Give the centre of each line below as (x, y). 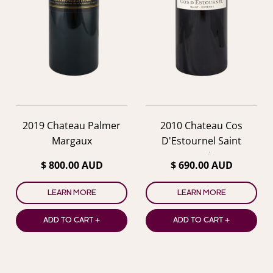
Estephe (201, 156)
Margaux (72, 141)
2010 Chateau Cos (201, 126)
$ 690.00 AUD (201, 165)
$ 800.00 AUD (72, 165)
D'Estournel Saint (201, 141)
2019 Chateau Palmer (72, 126)
